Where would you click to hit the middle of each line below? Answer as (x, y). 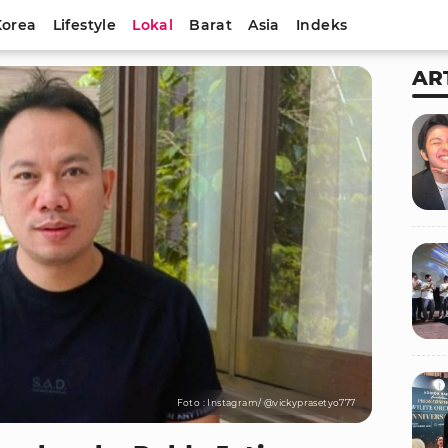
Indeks (321, 25)
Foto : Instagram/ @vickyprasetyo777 (266, 403)
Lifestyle (84, 25)
